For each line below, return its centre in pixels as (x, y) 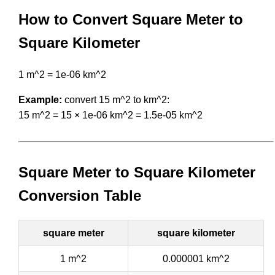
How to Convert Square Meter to (131, 19)
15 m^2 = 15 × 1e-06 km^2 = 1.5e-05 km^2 (110, 115)
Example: (40, 99)
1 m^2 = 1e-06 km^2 (62, 74)
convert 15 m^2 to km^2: (116, 99)
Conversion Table (80, 195)
